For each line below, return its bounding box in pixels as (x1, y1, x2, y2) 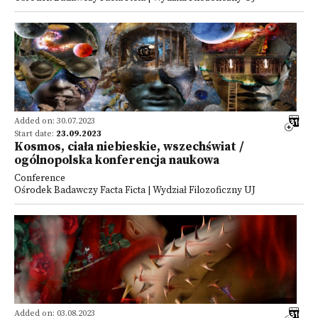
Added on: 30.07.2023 (14, 116, 95, 126)
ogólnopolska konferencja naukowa (14, 153, 219, 168)
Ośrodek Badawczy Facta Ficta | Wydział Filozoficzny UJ (14, 185, 256, 197)
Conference (14, 172, 65, 185)
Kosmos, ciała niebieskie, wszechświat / (14, 139, 244, 155)
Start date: (14, 128, 56, 139)
